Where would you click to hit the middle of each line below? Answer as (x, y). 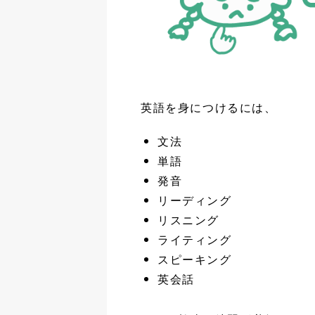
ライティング (195, 239)
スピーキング (195, 259)
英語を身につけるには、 (209, 107)
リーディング (195, 200)
